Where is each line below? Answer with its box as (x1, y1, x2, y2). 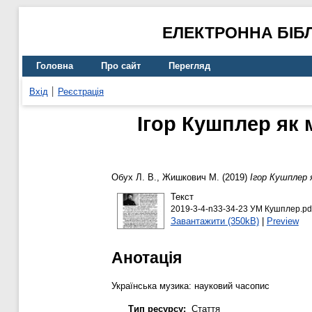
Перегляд (169, 61, 210, 72)
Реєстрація (58, 86, 104, 97)
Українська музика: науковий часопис (111, 280, 270, 291)
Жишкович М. (162, 172, 219, 183)
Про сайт (101, 61, 141, 72)
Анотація (111, 248, 182, 267)
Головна (36, 61, 73, 72)
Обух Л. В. (111, 172, 157, 183)
